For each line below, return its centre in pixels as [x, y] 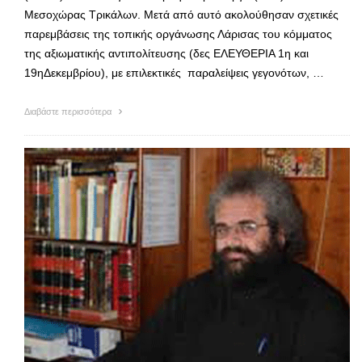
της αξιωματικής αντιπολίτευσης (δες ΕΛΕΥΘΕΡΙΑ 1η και [166, 53]
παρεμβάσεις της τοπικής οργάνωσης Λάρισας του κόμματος [178, 34]
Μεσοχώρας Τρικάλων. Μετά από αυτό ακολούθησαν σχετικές [181, 14]
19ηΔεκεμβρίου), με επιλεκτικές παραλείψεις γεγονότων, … [174, 72]
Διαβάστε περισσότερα [69, 111]
